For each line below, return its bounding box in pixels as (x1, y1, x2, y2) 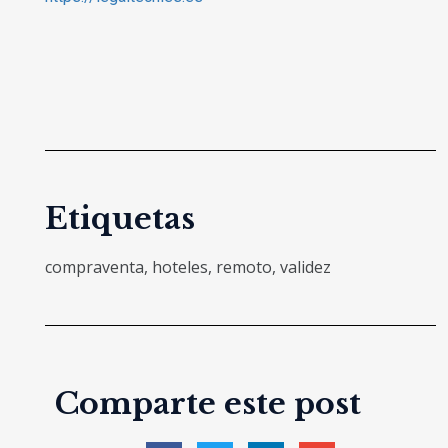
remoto (215, 255, 272, 278)
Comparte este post (54, 384, 361, 422)
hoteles (151, 255, 208, 278)
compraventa (44, 255, 144, 278)
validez (279, 255, 331, 278)
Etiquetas (44, 199, 195, 237)
